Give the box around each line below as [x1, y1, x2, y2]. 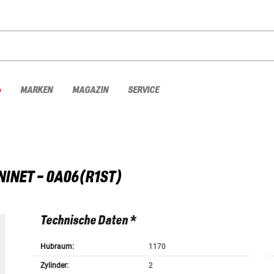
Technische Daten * [40, 214, 136, 228]
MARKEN [20, 84, 53, 95]
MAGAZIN [72, 84, 108, 95]
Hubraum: [40, 242, 74, 251]
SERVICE [128, 84, 159, 95]
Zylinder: [40, 261, 68, 270]
